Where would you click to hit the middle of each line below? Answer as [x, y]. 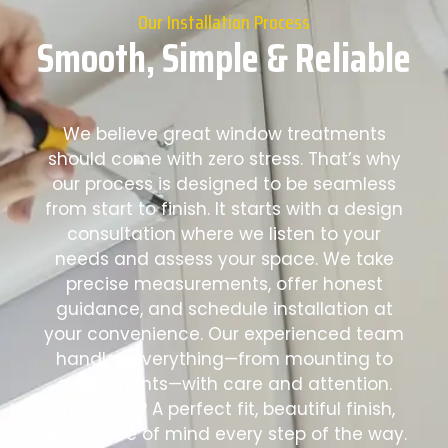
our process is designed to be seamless [224, 184]
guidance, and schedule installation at [224, 309]
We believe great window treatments [224, 134]
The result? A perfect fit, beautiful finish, [224, 409]
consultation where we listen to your [224, 234]
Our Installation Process [224, 22]
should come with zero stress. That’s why [224, 159]
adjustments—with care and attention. [224, 384]
